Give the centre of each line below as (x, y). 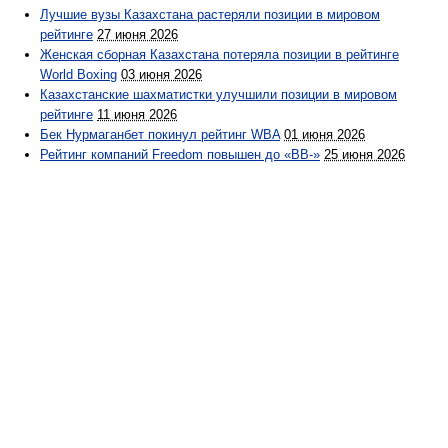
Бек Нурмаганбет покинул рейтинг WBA (160, 135)
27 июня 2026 (137, 35)
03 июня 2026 (161, 75)
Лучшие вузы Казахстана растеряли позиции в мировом (210, 15)
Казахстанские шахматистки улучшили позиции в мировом (218, 95)
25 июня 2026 (364, 155)
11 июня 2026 (137, 115)
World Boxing (78, 75)
